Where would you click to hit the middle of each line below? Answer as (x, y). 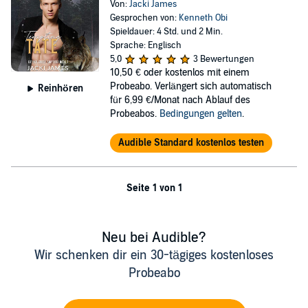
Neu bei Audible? (154, 238)
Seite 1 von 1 (154, 188)
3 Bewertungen (223, 59)
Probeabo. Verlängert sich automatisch (190, 86)
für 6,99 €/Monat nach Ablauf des (180, 100)
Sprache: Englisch (145, 45)
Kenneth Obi (203, 18)
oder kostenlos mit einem (196, 72)
